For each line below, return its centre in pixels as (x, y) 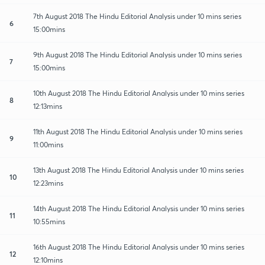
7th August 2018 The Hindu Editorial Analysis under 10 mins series (137, 16)
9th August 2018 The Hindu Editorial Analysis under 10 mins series (138, 54)
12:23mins (48, 183)
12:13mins (48, 106)
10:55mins (49, 221)
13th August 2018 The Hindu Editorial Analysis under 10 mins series (138, 170)
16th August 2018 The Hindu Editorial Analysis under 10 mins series (139, 247)
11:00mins (48, 144)
